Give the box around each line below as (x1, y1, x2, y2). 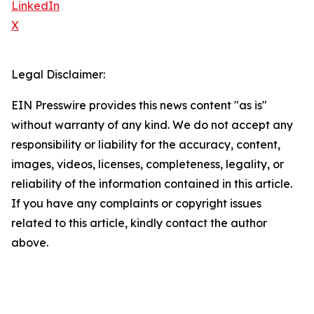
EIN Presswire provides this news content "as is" (11, 98, 267, 113)
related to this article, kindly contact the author (11, 216, 267, 231)
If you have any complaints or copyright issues (11, 196, 261, 211)
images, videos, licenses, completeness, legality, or (11, 157, 284, 172)
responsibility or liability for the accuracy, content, (11, 137, 280, 152)
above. (11, 235, 48, 250)
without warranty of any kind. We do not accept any (11, 118, 293, 132)
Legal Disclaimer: (11, 67, 105, 82)
